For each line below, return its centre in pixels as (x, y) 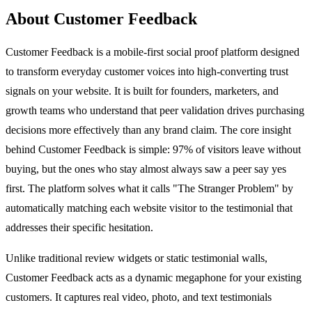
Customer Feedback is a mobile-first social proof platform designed (153, 52)
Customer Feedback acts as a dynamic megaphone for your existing (154, 278)
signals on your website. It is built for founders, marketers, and (142, 91)
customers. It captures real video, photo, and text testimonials (139, 297)
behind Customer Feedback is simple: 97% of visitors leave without (153, 150)
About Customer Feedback (101, 19)
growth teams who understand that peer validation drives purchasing (155, 111)
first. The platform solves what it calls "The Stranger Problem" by (149, 189)
